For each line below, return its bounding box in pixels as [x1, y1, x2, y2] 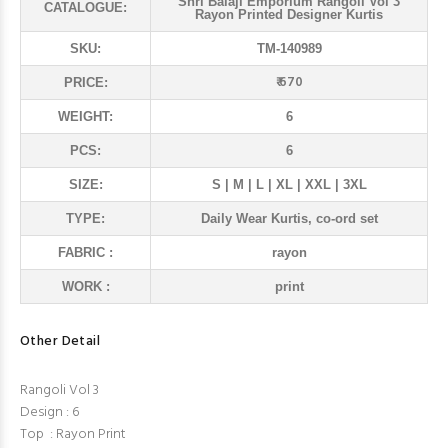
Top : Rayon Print [20, 423, 126, 446]
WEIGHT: [58, 109, 113, 124]
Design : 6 [20, 401, 79, 424]
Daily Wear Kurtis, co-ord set [200, 211, 378, 226]
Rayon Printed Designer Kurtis [195, 7, 383, 22]
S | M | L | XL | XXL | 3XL [211, 177, 367, 192]
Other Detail [20, 330, 101, 353]
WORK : [61, 279, 110, 294]
